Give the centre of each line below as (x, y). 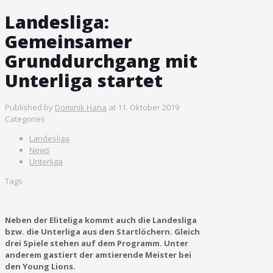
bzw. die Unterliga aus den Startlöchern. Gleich (102, 231)
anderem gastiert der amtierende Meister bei (98, 254)
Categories (25, 119)
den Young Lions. (40, 266)
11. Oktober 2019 (148, 107)
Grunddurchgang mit (101, 60)
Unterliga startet (84, 80)
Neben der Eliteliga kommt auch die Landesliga (101, 220)
